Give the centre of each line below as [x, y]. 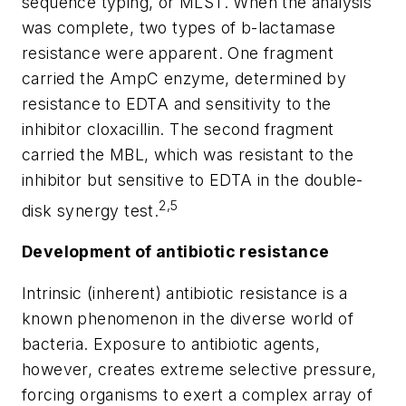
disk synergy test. [91, 210]
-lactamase [294, 27]
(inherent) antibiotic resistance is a [215, 294]
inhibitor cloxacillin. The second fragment [178, 129]
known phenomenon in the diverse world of [188, 319]
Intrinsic [52, 294]
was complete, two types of [131, 27]
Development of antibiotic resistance [176, 252]
